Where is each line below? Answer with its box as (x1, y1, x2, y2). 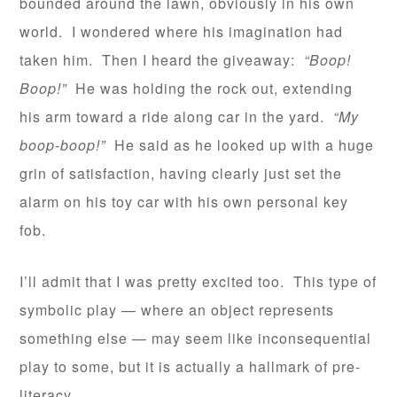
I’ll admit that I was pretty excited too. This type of (19, 271, 378, 292)
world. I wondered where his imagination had (19, 21, 344, 43)
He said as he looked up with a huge (105, 135, 375, 156)
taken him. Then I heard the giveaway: (19, 50, 305, 71)
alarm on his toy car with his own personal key (19, 191, 349, 213)
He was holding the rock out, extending (66, 78, 354, 99)
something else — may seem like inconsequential (19, 328, 372, 349)
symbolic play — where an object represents (19, 300, 335, 321)
